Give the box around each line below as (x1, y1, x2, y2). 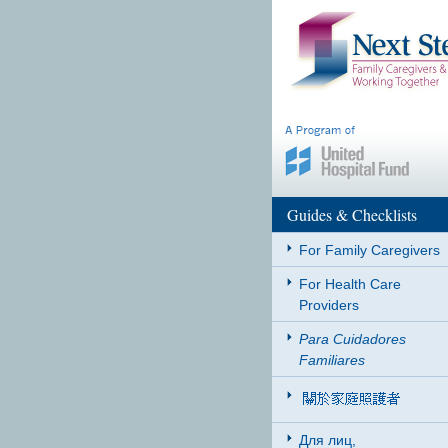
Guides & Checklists (287, 204, 417, 225)
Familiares (299, 352, 365, 368)
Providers (299, 297, 359, 313)
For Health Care (299, 276, 401, 292)
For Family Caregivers (299, 242, 440, 258)
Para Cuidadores (299, 331, 406, 347)
